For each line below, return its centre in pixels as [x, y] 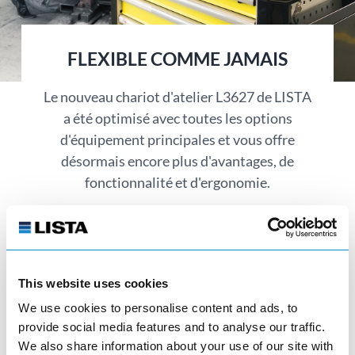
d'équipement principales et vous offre [177, 139]
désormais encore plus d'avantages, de [177, 160]
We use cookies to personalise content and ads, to [158, 308]
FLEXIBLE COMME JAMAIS [177, 59]
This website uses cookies [94, 283]
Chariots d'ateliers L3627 [114, 320]
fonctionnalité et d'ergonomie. [177, 182]
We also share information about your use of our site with [176, 346]
